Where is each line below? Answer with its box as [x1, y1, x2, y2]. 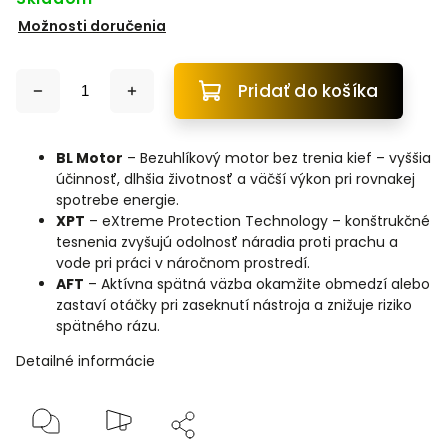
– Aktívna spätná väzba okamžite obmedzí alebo [84, 274, 430, 294]
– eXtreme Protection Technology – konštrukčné [85, 211, 430, 231]
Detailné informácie [16, 351, 155, 371]
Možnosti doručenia [18, 16, 166, 36]
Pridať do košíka [238, 79, 379, 103]
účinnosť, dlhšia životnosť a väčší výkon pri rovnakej [56, 169, 415, 189]
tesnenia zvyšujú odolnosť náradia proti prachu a [56, 232, 398, 252]
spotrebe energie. [56, 190, 179, 210]
